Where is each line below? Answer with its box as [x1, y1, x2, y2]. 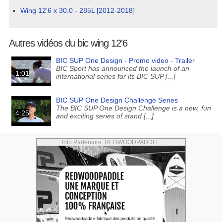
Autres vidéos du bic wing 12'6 [8, 37, 127, 49]
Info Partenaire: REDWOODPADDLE [62, 138, 160, 146]
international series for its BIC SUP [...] [55, 72, 175, 80]
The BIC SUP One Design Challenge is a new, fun [55, 104, 211, 112]
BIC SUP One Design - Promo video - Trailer [55, 56, 195, 64]
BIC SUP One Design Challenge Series [55, 96, 178, 104]
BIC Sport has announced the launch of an [55, 64, 189, 72]
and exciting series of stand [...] [55, 111, 154, 120]
